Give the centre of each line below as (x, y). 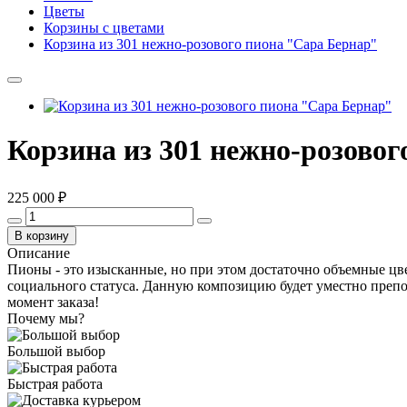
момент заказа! (53, 302)
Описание (39, 253)
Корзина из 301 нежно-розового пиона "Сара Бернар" (210, 44)
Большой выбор (56, 351)
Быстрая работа (55, 383)
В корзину (42, 235)
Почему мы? (46, 318)
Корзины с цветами (104, 28)
